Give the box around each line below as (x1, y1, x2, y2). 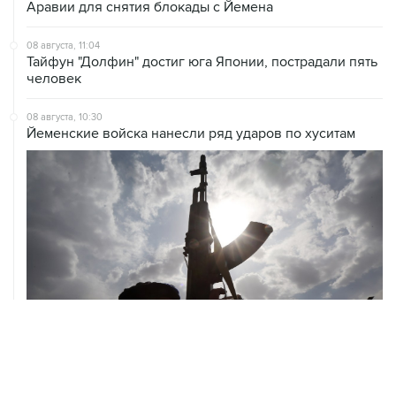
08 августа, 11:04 (27, 39, 100, 51)
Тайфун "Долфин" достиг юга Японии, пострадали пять (27, 52, 377, 71)
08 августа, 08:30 (27, 377, 104, 390)
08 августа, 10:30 (27, 110, 103, 123)
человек (27, 69, 81, 88)
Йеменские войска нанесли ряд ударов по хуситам (27, 124, 355, 142)
